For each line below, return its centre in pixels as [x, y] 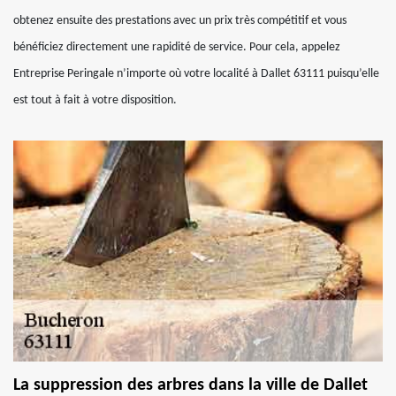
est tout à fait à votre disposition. [95, 100]
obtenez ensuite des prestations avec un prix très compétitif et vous [180, 21]
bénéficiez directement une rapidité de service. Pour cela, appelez [177, 47]
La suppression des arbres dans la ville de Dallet [190, 385]
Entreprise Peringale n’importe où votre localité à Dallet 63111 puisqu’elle [196, 74]
